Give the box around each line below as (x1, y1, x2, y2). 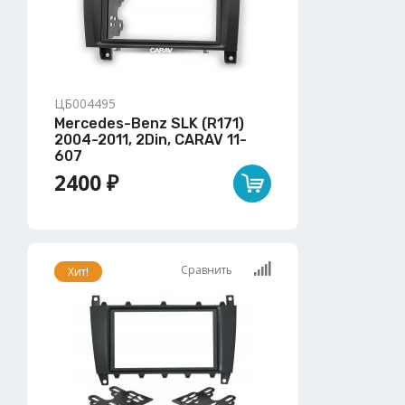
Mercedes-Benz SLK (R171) (54, 114, 244, 132)
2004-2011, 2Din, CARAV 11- (54, 130, 247, 148)
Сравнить (181, 261, 235, 278)
